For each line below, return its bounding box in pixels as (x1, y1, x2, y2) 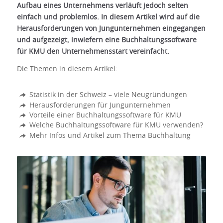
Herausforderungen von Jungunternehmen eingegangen (16, 25, 206, 33)
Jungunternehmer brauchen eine (43, 200, 180, 210)
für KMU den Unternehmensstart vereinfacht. (16, 48, 169, 56)
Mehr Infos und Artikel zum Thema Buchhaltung (29, 132, 191, 139)
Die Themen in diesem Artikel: (16, 66, 117, 73)
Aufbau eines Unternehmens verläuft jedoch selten (16, 2, 188, 10)
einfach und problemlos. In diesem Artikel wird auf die (16, 14, 200, 21)
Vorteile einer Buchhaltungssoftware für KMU (29, 111, 182, 119)
